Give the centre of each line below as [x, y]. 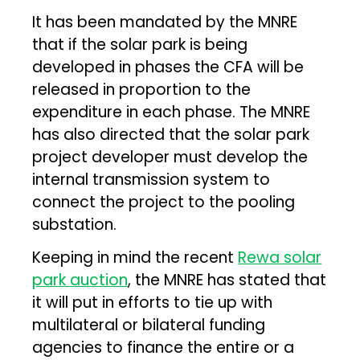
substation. [75, 224]
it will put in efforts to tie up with [153, 302]
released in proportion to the [142, 89]
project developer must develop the [170, 157]
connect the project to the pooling [164, 202]
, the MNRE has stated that [227, 280]
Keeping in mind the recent [135, 257]
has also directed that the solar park [171, 134]
